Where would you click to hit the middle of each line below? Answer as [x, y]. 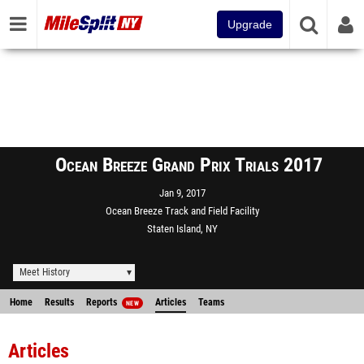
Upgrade [250, 24]
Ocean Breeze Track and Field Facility [182, 211]
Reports [103, 302]
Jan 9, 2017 [182, 193]
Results [59, 302]
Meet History [45, 272]
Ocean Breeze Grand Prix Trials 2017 [188, 165]
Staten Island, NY [182, 229]
